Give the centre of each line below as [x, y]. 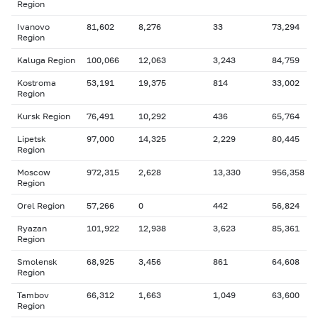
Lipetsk [32, 139]
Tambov [33, 295]
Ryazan [32, 228]
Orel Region [41, 205]
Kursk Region [44, 116]
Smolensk [37, 262]
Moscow [34, 172]
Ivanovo [33, 27]
